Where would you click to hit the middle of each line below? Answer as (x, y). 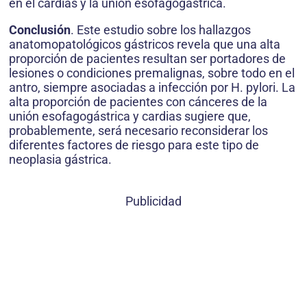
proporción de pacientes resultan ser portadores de (147, 59)
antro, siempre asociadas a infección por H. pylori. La (152, 88)
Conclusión (40, 30)
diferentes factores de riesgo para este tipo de (134, 145)
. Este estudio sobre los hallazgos (161, 30)
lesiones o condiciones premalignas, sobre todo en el (152, 73)
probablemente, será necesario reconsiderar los (138, 131)
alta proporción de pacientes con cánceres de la (138, 102)
